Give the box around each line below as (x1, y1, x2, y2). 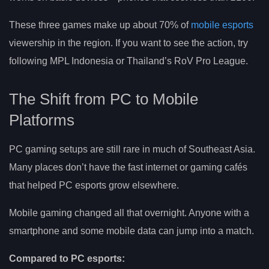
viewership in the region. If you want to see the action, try (9, 37, 248, 48)
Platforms (9, 111, 74, 128)
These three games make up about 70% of (9, 19, 191, 30)
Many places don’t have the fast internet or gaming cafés (9, 162, 247, 172)
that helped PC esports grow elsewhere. (9, 180, 179, 190)
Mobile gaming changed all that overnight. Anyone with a (9, 207, 249, 218)
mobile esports (191, 19, 253, 30)
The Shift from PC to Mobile (9, 90, 198, 107)
